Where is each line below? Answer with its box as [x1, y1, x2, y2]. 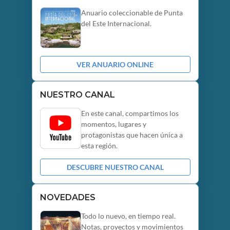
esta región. [81, 141, 118, 150]
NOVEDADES [40, 193, 95, 202]
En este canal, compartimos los [81, 109, 179, 118]
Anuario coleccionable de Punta [81, 8, 183, 17]
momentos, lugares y [81, 120, 146, 128]
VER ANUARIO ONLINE [76, 60, 154, 69]
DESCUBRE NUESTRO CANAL [66, 163, 164, 171]
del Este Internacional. [81, 19, 151, 28]
